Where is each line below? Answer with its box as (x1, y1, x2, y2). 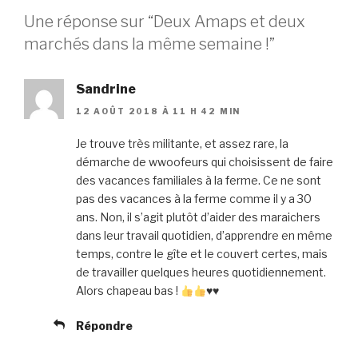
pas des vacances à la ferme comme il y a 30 (76, 192, 312, 206)
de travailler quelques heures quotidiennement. (76, 265, 326, 280)
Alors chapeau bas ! (76, 284, 181, 298)
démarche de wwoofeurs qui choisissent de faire (76, 155, 333, 169)
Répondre (76, 319, 133, 333)
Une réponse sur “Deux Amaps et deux (24, 11, 305, 31)
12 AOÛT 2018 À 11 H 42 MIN (76, 106, 241, 117)
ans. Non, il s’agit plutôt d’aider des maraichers (76, 210, 320, 225)
